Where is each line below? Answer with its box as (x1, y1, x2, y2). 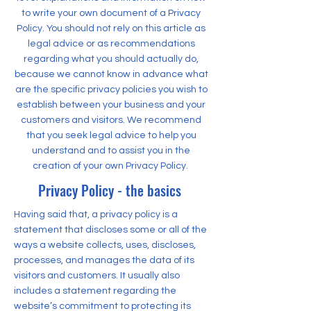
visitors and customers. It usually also (14, 270, 180, 280)
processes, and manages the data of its (14, 255, 194, 265)
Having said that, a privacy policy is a (14, 209, 178, 219)
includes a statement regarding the (14, 285, 176, 296)
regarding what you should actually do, (24, 53, 199, 64)
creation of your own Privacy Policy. (32, 160, 190, 171)
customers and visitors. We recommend (21, 115, 201, 125)
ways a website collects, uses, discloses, (14, 239, 196, 250)
